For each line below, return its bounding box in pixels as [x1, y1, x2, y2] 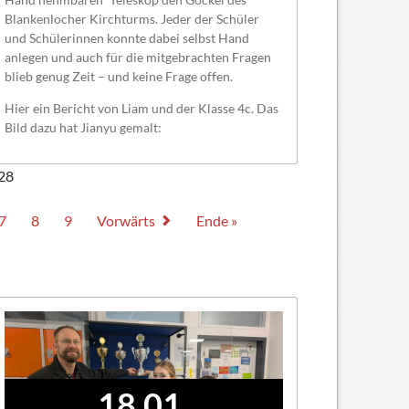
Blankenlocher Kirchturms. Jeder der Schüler [4, 11, 259, 27]
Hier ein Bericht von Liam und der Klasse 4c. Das [4, 100, 278, 117]
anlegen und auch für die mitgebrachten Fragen [4, 49, 271, 66]
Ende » [196, 212, 238, 230]
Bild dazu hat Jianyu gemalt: [4, 120, 162, 136]
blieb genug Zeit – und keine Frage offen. [4, 68, 233, 85]
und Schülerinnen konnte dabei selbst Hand [4, 30, 249, 47]
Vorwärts [97, 212, 156, 230]
